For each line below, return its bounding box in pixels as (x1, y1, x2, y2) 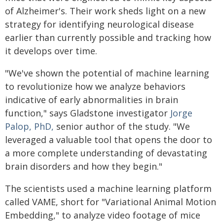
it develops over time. (5, 45, 97, 57)
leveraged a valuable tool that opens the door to (5, 134, 212, 146)
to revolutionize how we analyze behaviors (5, 80, 185, 92)
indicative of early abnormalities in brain (5, 94, 178, 106)
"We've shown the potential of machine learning (5, 67, 209, 79)
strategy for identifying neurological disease (5, 18, 194, 30)
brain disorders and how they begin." (5, 160, 162, 172)
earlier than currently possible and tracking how (5, 32, 211, 43)
